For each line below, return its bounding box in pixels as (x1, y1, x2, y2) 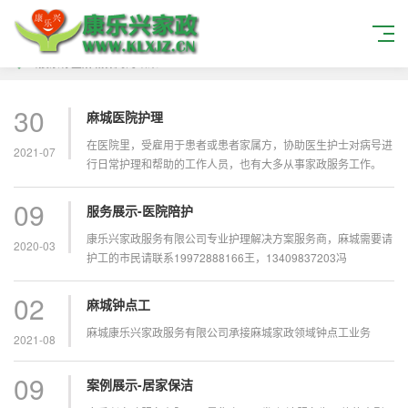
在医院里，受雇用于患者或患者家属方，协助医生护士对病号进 (87, 137, 393, 152)
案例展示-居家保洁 (87, 375, 193, 393)
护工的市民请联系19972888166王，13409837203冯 (87, 250, 347, 265)
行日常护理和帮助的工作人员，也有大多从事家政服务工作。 (87, 156, 382, 171)
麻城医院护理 (87, 107, 163, 126)
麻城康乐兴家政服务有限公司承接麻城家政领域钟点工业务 (87, 324, 371, 340)
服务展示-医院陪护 (87, 201, 193, 219)
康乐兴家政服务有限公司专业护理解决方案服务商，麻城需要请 (87, 230, 393, 246)
